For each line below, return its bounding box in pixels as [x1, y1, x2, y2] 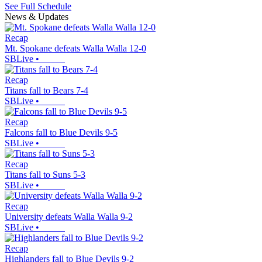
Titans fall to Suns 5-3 [5, 170, 85, 180]
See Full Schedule [5, 1, 71, 12]
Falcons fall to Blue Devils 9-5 [5, 127, 118, 138]
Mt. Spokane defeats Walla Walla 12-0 [5, 43, 146, 54]
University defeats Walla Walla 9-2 [5, 212, 133, 222]
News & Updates [5, 12, 68, 22]
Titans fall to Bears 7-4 [5, 85, 88, 96]
